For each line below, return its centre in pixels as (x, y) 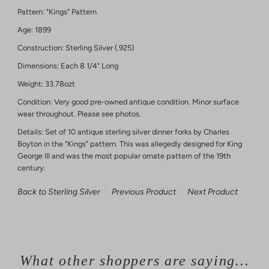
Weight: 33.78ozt (46, 83)
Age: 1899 (34, 29)
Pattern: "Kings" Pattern (57, 11)
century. (32, 168)
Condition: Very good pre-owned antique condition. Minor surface (128, 101)
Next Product (212, 192)
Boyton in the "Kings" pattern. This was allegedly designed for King (129, 144)
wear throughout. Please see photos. (79, 113)
